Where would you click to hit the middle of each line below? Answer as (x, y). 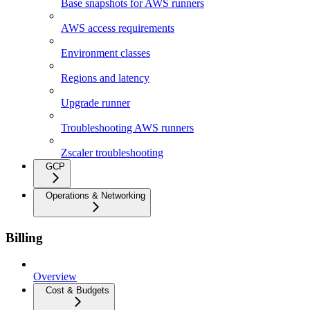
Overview (55, 277)
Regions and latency (105, 78)
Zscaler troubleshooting (112, 153)
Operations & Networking (95, 195)
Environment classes (106, 53)
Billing (24, 237)
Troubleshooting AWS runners (127, 128)
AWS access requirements (118, 28)
